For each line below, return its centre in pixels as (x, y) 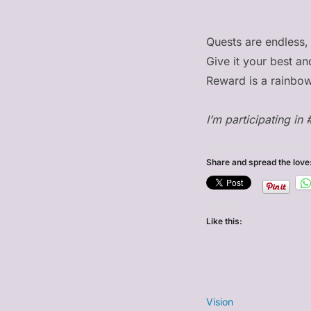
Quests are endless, (257, 42)
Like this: (224, 221)
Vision (220, 302)
